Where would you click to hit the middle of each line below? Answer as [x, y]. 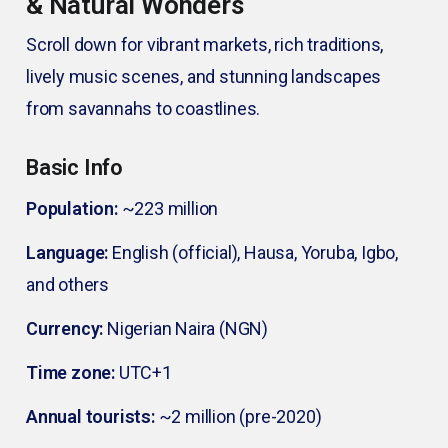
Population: [72, 209]
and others [68, 285]
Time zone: [70, 373]
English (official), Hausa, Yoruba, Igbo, [253, 253]
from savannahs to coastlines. [143, 109]
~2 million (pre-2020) [238, 417]
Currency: [65, 329]
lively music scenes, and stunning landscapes [204, 77]
